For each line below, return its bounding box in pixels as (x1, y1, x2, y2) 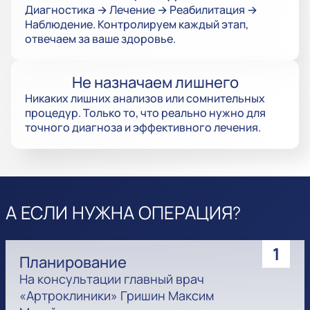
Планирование (19, 252, 127, 273)
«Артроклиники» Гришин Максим (19, 287, 214, 304)
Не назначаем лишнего (71, 72, 239, 93)
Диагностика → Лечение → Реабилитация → (25, 2, 257, 18)
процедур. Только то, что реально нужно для (25, 105, 266, 121)
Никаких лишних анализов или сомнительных (25, 91, 265, 107)
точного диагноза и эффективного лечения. (25, 120, 261, 136)
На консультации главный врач (19, 271, 204, 288)
